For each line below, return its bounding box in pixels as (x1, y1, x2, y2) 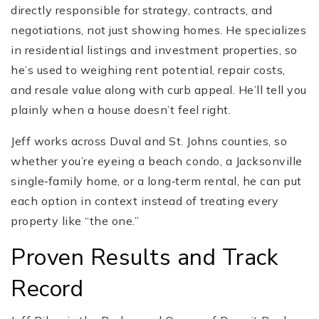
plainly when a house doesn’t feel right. (11, 103, 231, 117)
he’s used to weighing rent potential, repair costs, (11, 63, 286, 78)
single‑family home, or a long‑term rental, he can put (11, 174, 302, 189)
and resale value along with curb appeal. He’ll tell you (11, 83, 307, 98)
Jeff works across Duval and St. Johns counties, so (11, 134, 287, 149)
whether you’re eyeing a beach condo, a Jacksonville (11, 154, 303, 169)
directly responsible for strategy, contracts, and (11, 3, 273, 18)
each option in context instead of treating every (11, 194, 278, 209)
